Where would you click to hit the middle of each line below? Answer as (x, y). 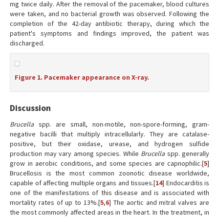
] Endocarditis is (186, 183)
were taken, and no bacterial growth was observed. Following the (109, 14)
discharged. (27, 43)
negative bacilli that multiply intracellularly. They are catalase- (109, 134)
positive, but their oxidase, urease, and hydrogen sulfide (109, 144)
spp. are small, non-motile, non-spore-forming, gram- (121, 124)
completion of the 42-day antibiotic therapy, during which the (109, 23)
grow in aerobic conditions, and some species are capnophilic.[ (107, 163)
